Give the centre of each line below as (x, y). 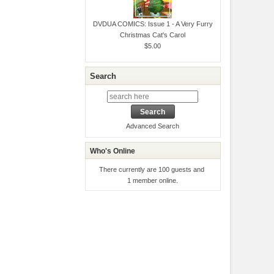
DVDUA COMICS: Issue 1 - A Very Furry (153, 24)
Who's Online (113, 151)
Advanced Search (153, 126)
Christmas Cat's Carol (153, 35)
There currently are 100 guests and (153, 169)
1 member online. (153, 180)
